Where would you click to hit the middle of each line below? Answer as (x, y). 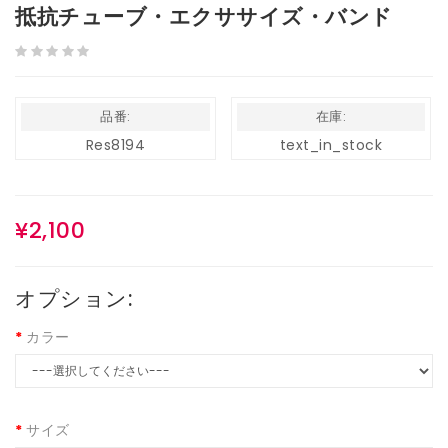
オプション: (74, 298)
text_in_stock (331, 145)
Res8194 (115, 145)
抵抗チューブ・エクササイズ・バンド (204, 16)
